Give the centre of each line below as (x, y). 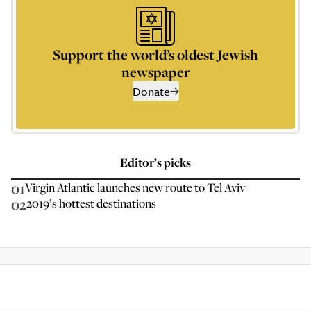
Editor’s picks (155, 162)
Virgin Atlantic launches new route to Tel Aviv (135, 187)
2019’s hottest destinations (91, 203)
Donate (151, 91)
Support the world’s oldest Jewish (155, 54)
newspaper (155, 72)
